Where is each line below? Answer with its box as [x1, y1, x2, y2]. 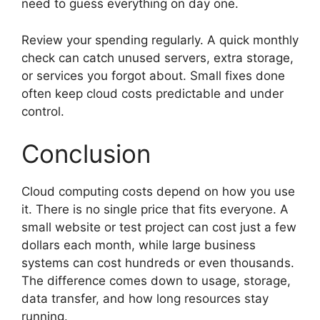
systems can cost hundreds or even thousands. [21, 256, 294, 270]
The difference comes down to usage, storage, [21, 274, 291, 288]
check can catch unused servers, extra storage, [21, 50, 294, 65]
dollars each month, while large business [21, 238, 256, 252]
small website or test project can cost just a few [21, 220, 296, 234]
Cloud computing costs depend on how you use [21, 184, 295, 199]
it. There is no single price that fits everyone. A [21, 202, 289, 216]
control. [21, 104, 64, 119]
